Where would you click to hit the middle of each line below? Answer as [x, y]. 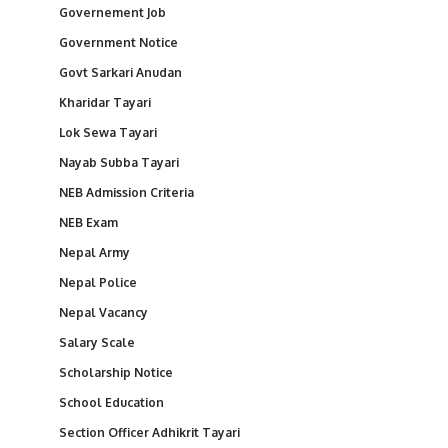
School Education [111, 403]
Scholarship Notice [116, 373]
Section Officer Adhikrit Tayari [149, 433]
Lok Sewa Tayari [108, 133]
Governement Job [112, 13]
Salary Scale [97, 343]
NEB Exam [88, 223]
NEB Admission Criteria [126, 193]
